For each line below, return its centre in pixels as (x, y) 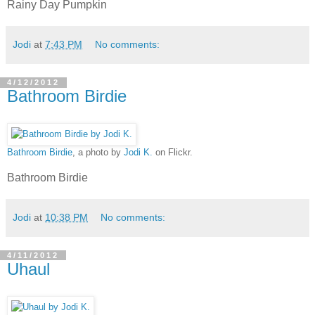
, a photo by (98, 153)
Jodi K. (138, 153)
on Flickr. (173, 153)
